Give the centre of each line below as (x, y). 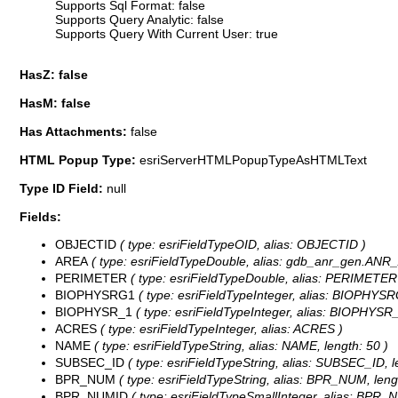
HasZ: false (54, 75)
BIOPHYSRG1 (95, 295)
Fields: (40, 217)
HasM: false (55, 103)
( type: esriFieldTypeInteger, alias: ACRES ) (220, 328)
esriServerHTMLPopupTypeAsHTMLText (253, 160)
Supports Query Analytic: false (139, 19)
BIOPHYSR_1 (94, 311)
